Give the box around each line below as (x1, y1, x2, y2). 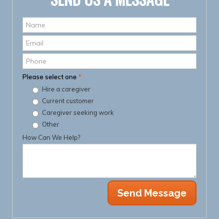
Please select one (22, 72, 78, 81)
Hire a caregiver (42, 85, 90, 93)
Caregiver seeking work (42, 108, 114, 116)
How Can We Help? (22, 133, 80, 141)
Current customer (42, 96, 94, 105)
